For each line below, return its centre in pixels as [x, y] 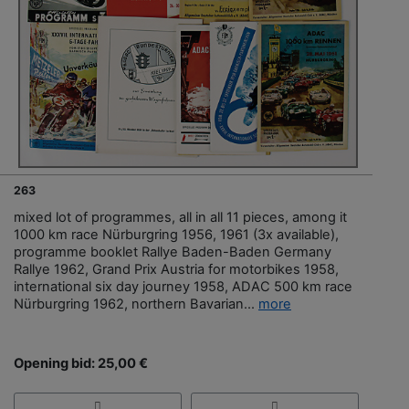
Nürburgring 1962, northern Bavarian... [136, 304]
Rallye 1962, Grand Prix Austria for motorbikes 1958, [176, 269]
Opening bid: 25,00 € [81, 363]
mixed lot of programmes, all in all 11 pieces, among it [180, 217]
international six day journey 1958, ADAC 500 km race [183, 286]
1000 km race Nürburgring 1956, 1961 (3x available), [176, 234]
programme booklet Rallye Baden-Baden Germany [173, 252]
